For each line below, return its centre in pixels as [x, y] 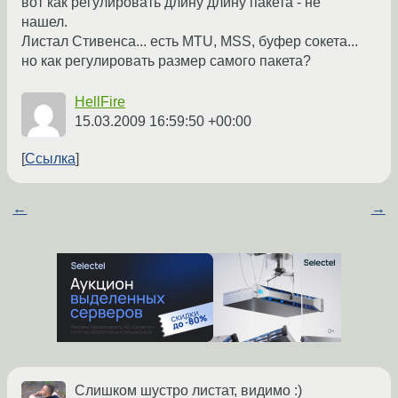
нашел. [44, 22]
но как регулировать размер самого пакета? [166, 61]
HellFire [100, 102]
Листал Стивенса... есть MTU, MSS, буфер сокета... [190, 42]
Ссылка [50, 159]
